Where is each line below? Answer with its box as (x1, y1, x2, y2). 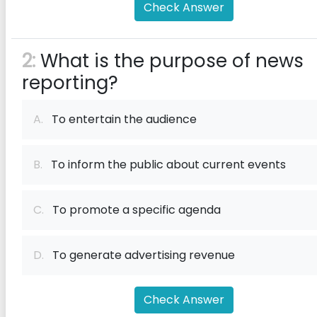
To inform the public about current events (42, 156, 286, 173)
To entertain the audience (43, 111, 197, 127)
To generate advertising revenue (44, 247, 235, 263)
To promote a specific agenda (44, 202, 221, 218)
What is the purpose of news (35, 48, 304, 74)
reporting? (22, 70, 118, 96)
